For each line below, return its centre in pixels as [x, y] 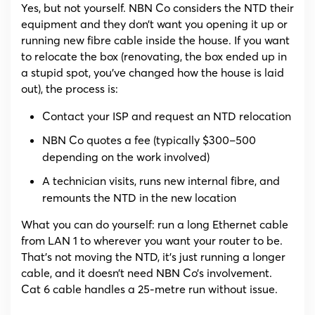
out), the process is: [70, 89]
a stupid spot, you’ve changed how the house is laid [153, 73]
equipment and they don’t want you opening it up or [154, 24]
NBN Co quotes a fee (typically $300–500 [149, 140]
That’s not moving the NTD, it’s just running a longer [153, 257]
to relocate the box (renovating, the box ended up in [154, 57]
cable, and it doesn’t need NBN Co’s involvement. [147, 273]
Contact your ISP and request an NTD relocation [167, 116]
